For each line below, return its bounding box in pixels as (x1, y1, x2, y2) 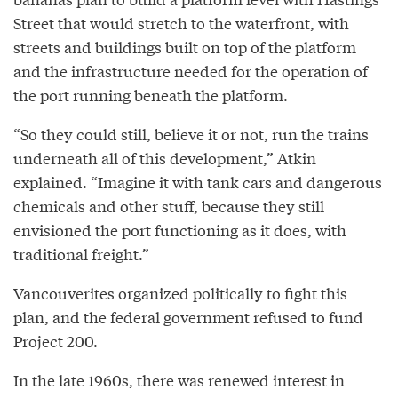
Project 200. (13, 329, 98, 352)
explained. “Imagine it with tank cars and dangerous (13, 170, 382, 193)
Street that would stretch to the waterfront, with (13, 11, 349, 34)
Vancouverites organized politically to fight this (13, 281, 347, 304)
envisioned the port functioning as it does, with (13, 218, 346, 241)
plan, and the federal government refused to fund (13, 305, 363, 328)
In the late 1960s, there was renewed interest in (13, 368, 345, 391)
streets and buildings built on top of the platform (13, 35, 356, 58)
